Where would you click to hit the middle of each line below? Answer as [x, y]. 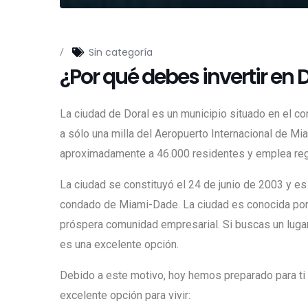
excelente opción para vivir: [125, 296]
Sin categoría [121, 53]
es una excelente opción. [119, 245]
